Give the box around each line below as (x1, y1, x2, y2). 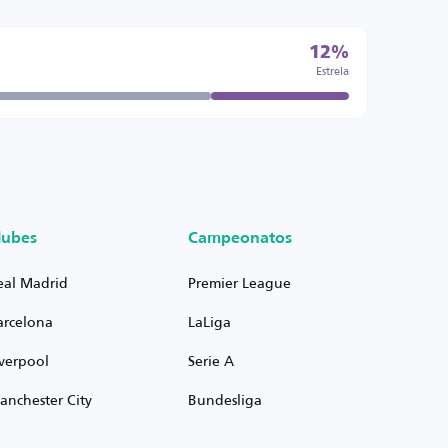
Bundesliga (187, 386, 262, 413)
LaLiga (187, 308, 231, 335)
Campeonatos (187, 231, 292, 247)
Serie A (187, 347, 234, 374)
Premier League (187, 269, 291, 296)
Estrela (315, 60, 349, 81)
